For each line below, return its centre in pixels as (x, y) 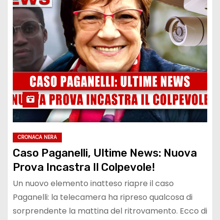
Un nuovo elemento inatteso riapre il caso (93, 184)
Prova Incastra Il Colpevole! (84, 167)
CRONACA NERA (37, 137)
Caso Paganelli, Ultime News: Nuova (105, 153)
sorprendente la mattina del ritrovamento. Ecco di (110, 211)
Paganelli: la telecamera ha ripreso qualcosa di (103, 197)
